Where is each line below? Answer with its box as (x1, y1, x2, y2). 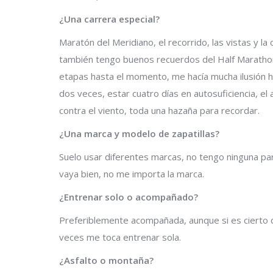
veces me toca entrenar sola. (59, 230, 181, 243)
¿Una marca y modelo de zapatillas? (59, 127, 219, 140)
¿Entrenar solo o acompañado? (59, 190, 198, 203)
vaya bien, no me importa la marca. (59, 167, 204, 180)
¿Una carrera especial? (59, 12, 160, 25)
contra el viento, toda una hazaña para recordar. (59, 104, 260, 116)
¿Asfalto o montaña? (59, 253, 154, 266)
